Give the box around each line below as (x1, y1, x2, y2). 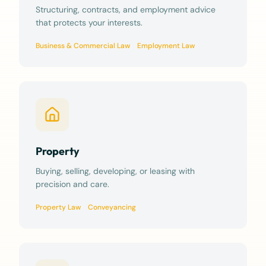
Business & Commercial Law (36, 41, 130, 50)
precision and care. (36, 179, 109, 189)
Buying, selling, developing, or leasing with (36, 166, 195, 176)
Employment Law (137, 41, 195, 50)
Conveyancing (88, 202, 136, 212)
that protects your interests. (36, 17, 142, 28)
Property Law (36, 202, 81, 212)
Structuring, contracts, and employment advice (36, 4, 216, 15)
